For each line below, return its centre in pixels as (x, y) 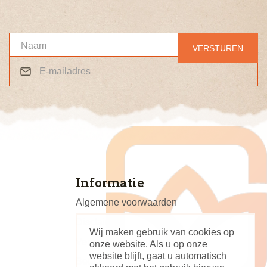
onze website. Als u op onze (148, 244)
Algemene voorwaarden (126, 203)
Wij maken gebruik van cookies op (162, 232)
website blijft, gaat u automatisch (158, 256)
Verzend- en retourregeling (132, 242)
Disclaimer (98, 222)
